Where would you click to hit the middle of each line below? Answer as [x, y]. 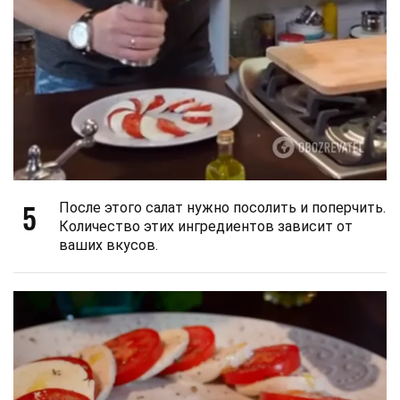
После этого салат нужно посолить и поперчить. [222, 207]
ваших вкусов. [108, 245]
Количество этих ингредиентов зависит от [206, 226]
